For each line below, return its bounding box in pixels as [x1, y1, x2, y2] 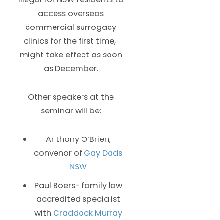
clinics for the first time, [24, 35, 118, 47]
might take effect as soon [19, 49, 122, 60]
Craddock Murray [53, 207, 122, 219]
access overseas [38, 7, 104, 19]
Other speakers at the [27, 91, 114, 103]
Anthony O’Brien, [46, 133, 110, 145]
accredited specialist [36, 193, 120, 205]
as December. [43, 62, 98, 74]
